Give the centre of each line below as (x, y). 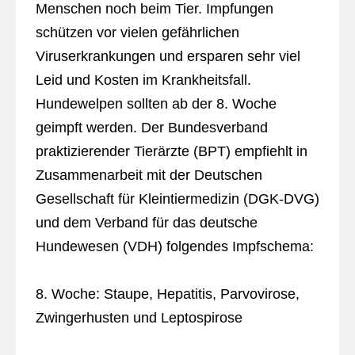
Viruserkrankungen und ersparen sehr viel (168, 56)
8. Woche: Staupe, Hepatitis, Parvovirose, (167, 294)
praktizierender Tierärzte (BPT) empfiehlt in (171, 151)
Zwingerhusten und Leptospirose (139, 318)
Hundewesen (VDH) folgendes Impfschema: (174, 246)
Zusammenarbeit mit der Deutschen (149, 175)
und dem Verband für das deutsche (146, 223)
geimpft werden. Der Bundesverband (151, 128)
